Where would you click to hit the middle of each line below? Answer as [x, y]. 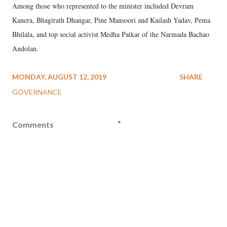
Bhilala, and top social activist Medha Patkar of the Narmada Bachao [111, 34]
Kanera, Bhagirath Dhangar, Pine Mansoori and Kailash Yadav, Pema [111, 20]
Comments [33, 124]
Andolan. [25, 48]
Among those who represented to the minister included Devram [103, 6]
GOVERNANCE [37, 92]
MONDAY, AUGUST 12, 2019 [59, 77]
